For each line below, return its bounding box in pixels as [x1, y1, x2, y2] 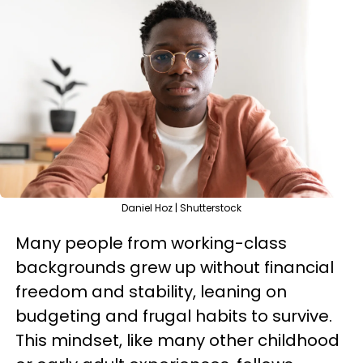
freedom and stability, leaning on [15, 280, 287, 303]
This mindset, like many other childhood [15, 329, 340, 352]
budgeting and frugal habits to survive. [15, 305, 332, 327]
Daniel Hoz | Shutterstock [122, 201, 241, 215]
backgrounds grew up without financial [15, 256, 334, 279]
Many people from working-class [15, 232, 287, 254]
